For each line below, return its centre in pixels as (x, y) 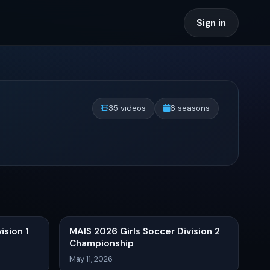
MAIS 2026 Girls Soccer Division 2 (145, 231)
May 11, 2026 (91, 259)
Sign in (211, 23)
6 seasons (190, 108)
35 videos (127, 108)
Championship (102, 243)
